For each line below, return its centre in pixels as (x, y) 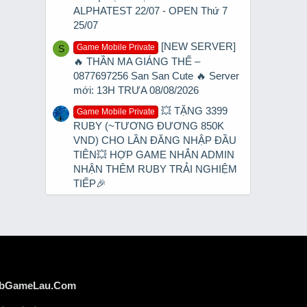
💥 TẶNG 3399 (195, 110)
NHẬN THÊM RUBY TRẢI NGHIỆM (155, 169)
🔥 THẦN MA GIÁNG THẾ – (137, 61)
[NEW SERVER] (199, 46)
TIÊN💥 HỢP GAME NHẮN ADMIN (154, 154)
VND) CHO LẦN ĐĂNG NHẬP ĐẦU (155, 140)
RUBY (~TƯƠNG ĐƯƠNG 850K (149, 125)
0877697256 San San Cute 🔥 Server (156, 75)
